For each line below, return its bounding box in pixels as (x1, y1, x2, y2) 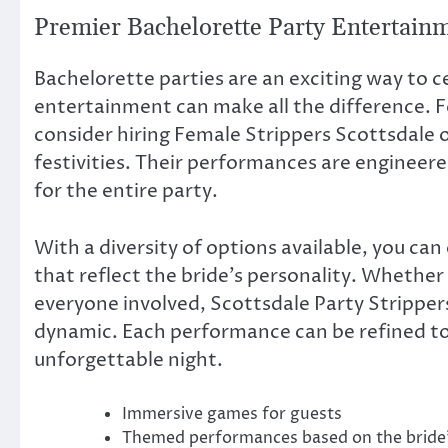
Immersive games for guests (122, 403, 342, 426)
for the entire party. (34, 178, 218, 205)
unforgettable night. (34, 346, 223, 373)
